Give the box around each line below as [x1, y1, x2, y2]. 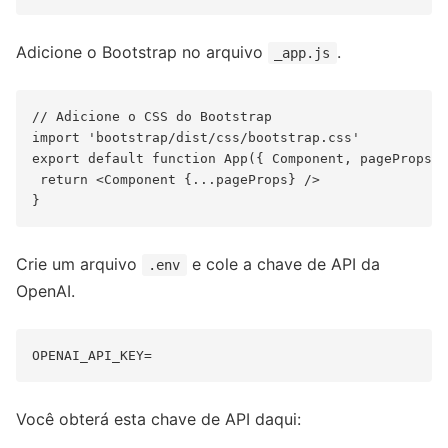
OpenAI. [16, 280, 75, 301]
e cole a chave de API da [186, 253, 380, 274]
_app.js [274, 44, 331, 61]
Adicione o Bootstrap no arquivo [16, 41, 268, 62]
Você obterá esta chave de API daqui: [16, 408, 301, 429]
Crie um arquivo [16, 253, 142, 274]
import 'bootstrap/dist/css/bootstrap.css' [32, 129, 360, 145]
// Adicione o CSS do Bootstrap [32, 108, 272, 124]
